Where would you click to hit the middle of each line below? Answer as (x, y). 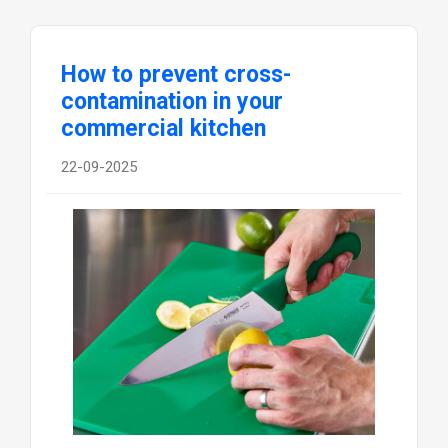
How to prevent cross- (175, 75)
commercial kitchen (163, 129)
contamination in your (171, 102)
